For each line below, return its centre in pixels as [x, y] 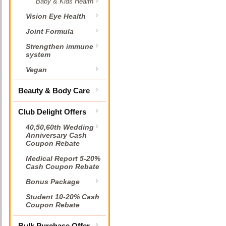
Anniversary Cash [56, 135]
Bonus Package [53, 182]
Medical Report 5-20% [63, 158]
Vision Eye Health [56, 16]
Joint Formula [50, 31]
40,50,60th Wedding [60, 127]
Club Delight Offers [52, 112]
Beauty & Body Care [54, 91]
